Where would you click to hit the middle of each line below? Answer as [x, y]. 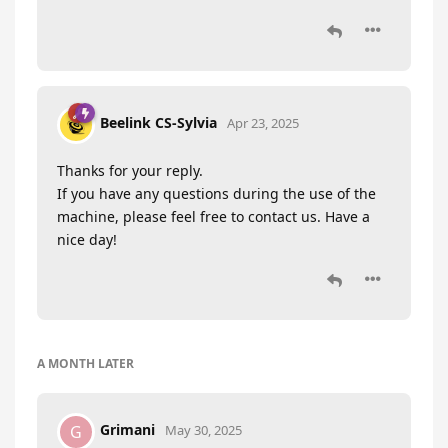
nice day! [89, 239]
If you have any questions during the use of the [216, 193]
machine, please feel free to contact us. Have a [213, 216]
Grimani [127, 430]
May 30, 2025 [203, 430]
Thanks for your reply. [130, 170]
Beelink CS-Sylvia [158, 123]
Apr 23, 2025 [263, 123]
